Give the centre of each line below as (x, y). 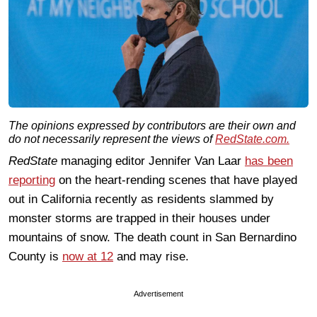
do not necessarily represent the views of (112, 139)
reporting (32, 180)
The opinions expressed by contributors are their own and (152, 125)
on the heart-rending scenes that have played (176, 180)
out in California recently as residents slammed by (141, 199)
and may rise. (151, 256)
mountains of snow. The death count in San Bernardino (152, 237)
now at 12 (88, 256)
